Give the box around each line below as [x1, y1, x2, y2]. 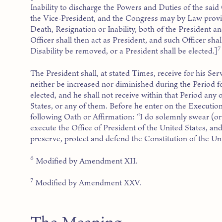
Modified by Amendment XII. [34, 154, 138, 166]
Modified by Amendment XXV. [33, 176, 142, 189]
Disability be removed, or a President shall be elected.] [30, 45, 218, 57]
